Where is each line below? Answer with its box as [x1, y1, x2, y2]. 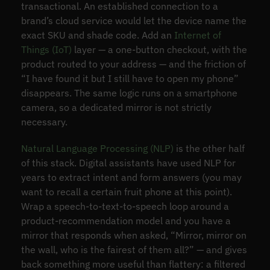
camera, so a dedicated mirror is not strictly [20, 101, 212, 113]
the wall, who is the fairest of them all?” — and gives [20, 243, 247, 256]
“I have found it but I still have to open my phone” [20, 72, 239, 84]
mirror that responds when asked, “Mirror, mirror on [20, 228, 246, 241]
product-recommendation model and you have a [20, 214, 231, 227]
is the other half [173, 142, 245, 154]
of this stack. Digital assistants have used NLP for [20, 156, 236, 169]
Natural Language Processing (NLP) [20, 142, 174, 154]
